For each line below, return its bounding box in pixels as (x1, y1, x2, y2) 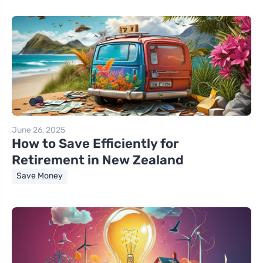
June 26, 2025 (12, 124, 65, 135)
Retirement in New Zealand (12, 151, 184, 168)
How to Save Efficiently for (12, 135, 179, 151)
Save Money (16, 170, 63, 181)
